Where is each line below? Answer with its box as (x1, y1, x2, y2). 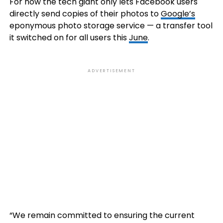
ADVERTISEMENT (88, 68, 135, 74)
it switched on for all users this (9, 32, 129, 43)
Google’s (160, 8, 195, 19)
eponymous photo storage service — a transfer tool (9, 20, 213, 31)
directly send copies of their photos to (9, 8, 161, 19)
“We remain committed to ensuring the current (9, 210, 195, 221)
